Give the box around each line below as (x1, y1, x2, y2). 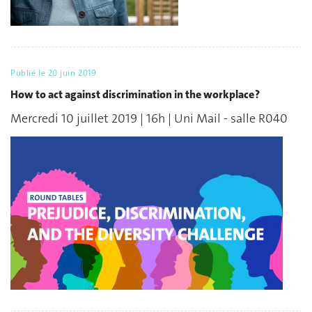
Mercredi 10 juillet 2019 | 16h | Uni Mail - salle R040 (10, 110, 288, 127)
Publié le (10, 68, 48, 79)
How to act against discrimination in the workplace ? (10, 86, 260, 102)
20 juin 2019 (47, 68, 97, 79)
